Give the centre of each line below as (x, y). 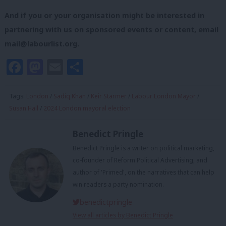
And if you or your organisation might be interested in (104, 16)
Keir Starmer (109, 96)
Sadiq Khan (70, 96)
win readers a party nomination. (118, 184)
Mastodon (82, 67)
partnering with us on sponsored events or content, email (111, 30)
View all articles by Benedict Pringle (123, 215)
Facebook (60, 67)
